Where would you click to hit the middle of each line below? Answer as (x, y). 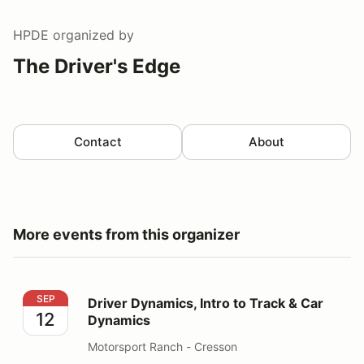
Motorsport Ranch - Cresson (162, 346)
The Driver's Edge (97, 66)
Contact (97, 141)
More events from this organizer (126, 234)
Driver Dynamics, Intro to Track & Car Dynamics (169, 299)
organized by (91, 35)
